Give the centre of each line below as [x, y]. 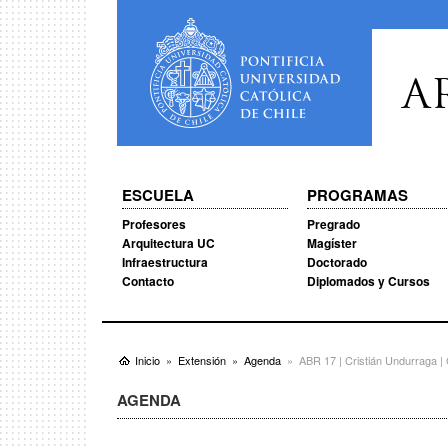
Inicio [147, 360]
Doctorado [336, 262]
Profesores [154, 224]
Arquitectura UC [168, 243]
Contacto [148, 281]
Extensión [202, 360]
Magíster [331, 243]
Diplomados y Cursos [368, 281]
